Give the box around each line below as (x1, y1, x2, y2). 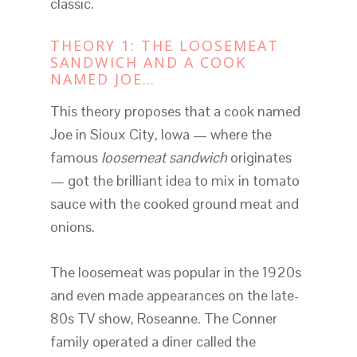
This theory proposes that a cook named (49, 102, 300, 121)
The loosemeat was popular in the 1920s (49, 263, 301, 282)
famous (49, 148, 101, 167)
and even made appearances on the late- (49, 286, 299, 305)
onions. (49, 218, 95, 237)
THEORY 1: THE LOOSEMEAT (49, 36, 279, 56)
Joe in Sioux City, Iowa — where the (49, 125, 272, 144)
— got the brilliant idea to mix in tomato (49, 171, 300, 190)
